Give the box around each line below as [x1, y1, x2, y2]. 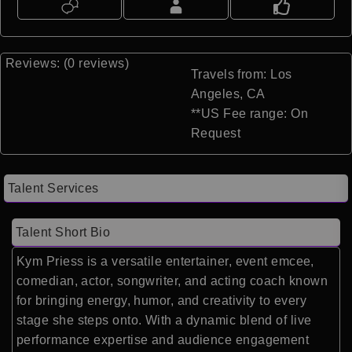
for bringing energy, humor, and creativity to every [16, 294, 306, 308]
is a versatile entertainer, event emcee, [83, 255, 314, 269]
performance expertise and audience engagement [16, 333, 310, 347]
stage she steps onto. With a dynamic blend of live [16, 313, 312, 328]
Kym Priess [16, 255, 84, 269]
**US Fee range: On [190, 107, 308, 121]
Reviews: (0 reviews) [5, 57, 129, 71]
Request [190, 126, 241, 141]
